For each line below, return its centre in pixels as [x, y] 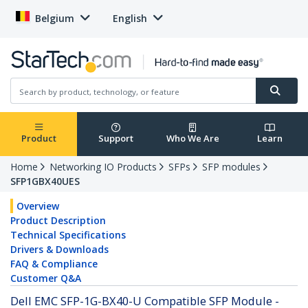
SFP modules [231, 167]
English [130, 18]
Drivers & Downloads [59, 250]
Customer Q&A [46, 278]
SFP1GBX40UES [45, 181]
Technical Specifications [68, 235]
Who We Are [192, 139]
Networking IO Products [103, 167]
